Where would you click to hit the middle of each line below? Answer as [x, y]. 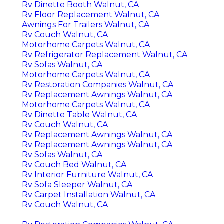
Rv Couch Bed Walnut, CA [74, 164]
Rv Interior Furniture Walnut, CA [87, 174]
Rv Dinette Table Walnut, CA [79, 114]
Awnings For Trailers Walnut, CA [86, 24]
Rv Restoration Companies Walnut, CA [98, 84]
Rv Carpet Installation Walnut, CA [89, 194]
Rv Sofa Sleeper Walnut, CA [77, 184]
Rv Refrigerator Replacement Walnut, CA [105, 54]
